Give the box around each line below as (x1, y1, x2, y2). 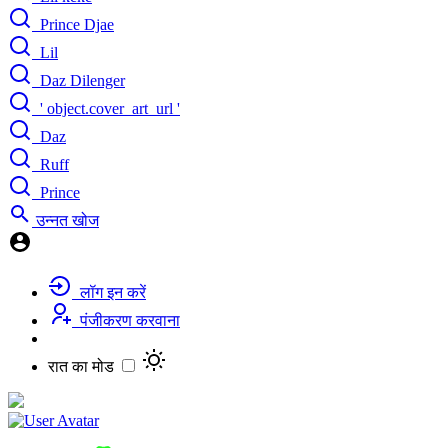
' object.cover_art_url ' (32, 100, 180, 118)
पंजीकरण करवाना (72, 312, 180, 330)
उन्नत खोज (32, 212, 99, 230)
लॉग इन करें (72, 284, 146, 302)
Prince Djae (32, 16, 114, 34)
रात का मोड (48, 358, 114, 376)
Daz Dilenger (32, 72, 125, 90)
